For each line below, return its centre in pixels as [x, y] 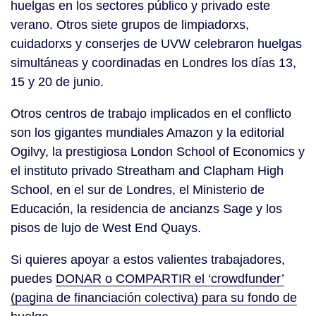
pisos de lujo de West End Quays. [106, 228]
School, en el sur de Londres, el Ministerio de [138, 190]
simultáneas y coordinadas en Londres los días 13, [153, 63]
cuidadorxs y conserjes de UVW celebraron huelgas [156, 44]
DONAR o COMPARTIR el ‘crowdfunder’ [170, 279]
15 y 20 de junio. [57, 82]
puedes [33, 279]
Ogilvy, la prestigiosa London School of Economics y [158, 152]
